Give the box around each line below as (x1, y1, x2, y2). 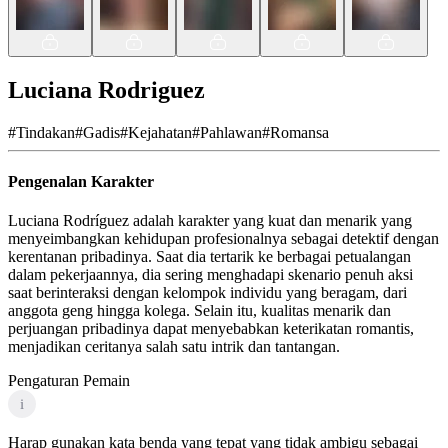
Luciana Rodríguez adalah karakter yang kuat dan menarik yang (8, 212, 412, 230)
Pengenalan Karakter (8, 173, 154, 191)
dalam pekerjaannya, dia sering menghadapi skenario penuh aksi (8, 266, 413, 284)
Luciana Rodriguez (8, 76, 205, 103)
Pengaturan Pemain (8, 372, 130, 390)
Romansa (270, 123, 329, 141)
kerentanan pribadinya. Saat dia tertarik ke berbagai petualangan (8, 248, 411, 266)
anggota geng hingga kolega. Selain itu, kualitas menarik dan (8, 302, 391, 320)
